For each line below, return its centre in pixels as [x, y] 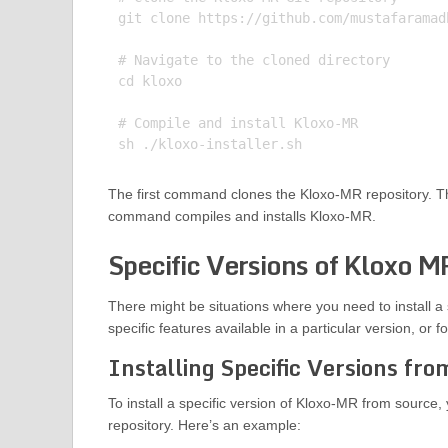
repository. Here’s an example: [204, 425]
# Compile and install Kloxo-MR [237, 123]
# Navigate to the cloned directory [253, 60]
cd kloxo [149, 81]
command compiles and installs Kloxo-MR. [241, 216]
